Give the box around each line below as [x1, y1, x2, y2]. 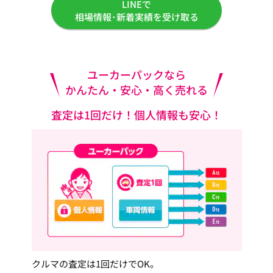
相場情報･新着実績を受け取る [74, 10, 199, 23]
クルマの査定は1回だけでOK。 [31, 257, 159, 270]
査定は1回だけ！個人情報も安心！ [51, 106, 222, 122]
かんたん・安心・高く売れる [65, 81, 208, 97]
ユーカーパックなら [87, 66, 186, 82]
